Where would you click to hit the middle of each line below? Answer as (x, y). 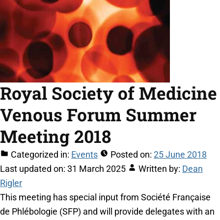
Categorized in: (40, 155)
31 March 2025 (96, 169)
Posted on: (131, 155)
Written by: (159, 169)
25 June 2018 (180, 155)
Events (84, 155)
